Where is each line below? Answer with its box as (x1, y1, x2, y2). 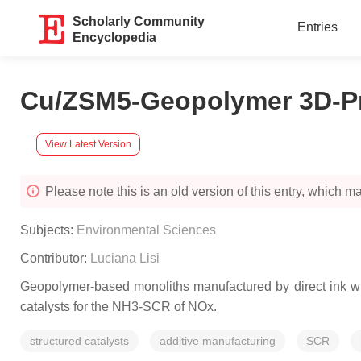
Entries (297, 20, 338, 34)
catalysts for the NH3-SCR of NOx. (20, 300, 217, 313)
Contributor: (20, 251, 90, 265)
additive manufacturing (160, 334, 276, 347)
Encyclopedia (73, 31, 157, 44)
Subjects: (20, 223, 77, 237)
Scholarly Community (73, 15, 205, 28)
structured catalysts (30, 334, 129, 347)
